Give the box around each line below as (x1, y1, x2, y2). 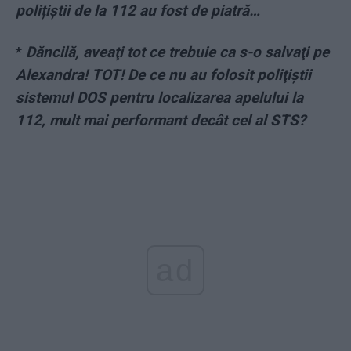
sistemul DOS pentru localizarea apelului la (16, 89, 303, 107)
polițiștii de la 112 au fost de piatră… (16, 2, 260, 20)
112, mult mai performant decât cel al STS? (16, 111, 306, 130)
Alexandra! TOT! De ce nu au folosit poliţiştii (16, 66, 311, 85)
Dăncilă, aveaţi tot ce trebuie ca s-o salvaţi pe (26, 43, 329, 62)
